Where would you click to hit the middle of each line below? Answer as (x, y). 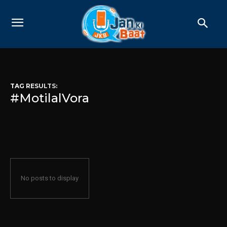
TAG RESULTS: (34, 86)
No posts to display (50, 178)
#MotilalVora (50, 98)
